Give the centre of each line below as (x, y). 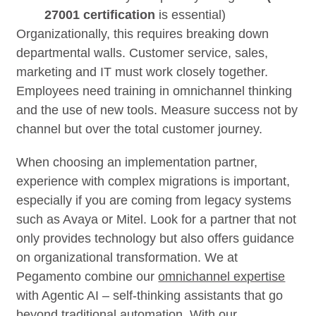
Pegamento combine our (87, 276)
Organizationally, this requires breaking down (143, 34)
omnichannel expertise (222, 276)
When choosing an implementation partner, (137, 162)
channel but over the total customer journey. (140, 129)
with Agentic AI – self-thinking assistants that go (150, 295)
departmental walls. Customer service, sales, (142, 53)
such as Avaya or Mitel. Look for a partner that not (157, 219)
